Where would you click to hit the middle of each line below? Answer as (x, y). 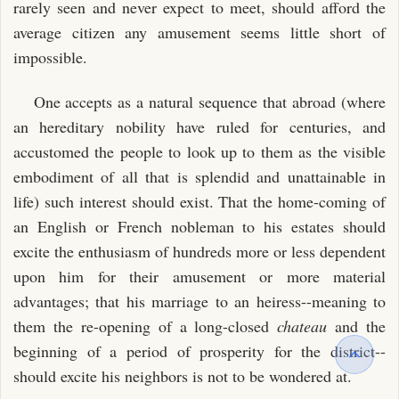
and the (356, 326)
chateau (302, 326)
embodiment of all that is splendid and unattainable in (199, 176)
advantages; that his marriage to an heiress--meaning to (199, 301)
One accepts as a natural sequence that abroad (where (209, 102)
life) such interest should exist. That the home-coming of (199, 201)
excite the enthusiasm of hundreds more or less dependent (199, 251)
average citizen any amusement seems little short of (199, 32)
